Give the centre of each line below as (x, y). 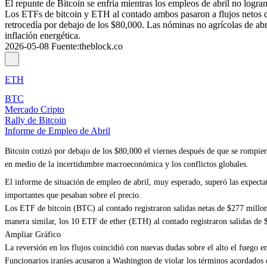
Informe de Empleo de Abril (58, 131)
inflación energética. (43, 35)
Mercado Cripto (35, 109)
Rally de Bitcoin (35, 120)
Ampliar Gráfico (33, 235)
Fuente (64, 46)
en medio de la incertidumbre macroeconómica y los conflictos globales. (127, 164)
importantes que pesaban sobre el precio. (73, 195)
